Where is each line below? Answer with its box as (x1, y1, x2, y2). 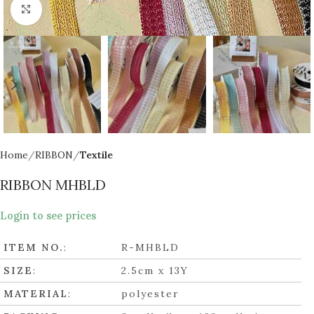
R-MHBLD (121, 241, 180, 254)
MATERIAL (4, 287, 68, 301)
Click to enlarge (41, 4, 111, 15)
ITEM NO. (4, 241, 64, 254)
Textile (80, 149, 113, 162)
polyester (121, 287, 180, 301)
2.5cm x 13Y (121, 264, 189, 278)
